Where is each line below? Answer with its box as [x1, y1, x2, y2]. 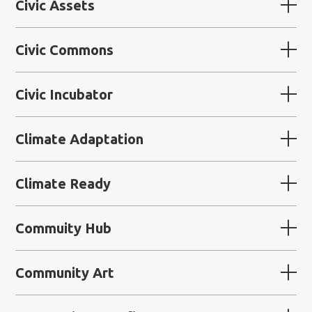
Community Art [15, 264, 115, 281]
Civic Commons [15, 41, 114, 58]
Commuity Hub [15, 219, 112, 236]
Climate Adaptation [15, 130, 144, 147]
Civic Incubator [15, 86, 114, 102]
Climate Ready [15, 175, 111, 192]
